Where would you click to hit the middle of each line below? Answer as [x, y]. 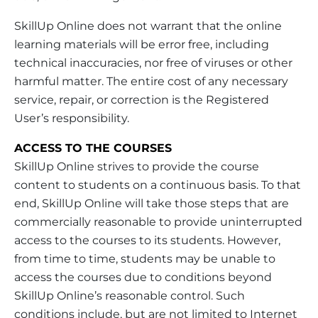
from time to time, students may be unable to [145, 258]
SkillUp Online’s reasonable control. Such [130, 295]
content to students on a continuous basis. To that [158, 185]
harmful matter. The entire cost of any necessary [151, 81]
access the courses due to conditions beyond [143, 277]
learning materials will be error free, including [142, 44]
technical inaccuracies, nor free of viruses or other [153, 62]
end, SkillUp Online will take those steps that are [152, 203]
